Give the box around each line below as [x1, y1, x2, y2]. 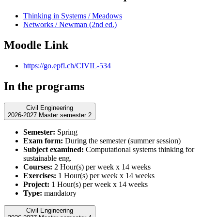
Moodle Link [4, 38, 68, 51]
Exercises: [23, 171, 56, 180]
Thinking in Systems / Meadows [23, 12, 122, 20]
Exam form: [23, 136, 63, 145]
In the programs [4, 79, 84, 93]
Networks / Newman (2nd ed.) [23, 20, 117, 29]
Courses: [23, 162, 52, 171]
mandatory [42, 188, 77, 197]
